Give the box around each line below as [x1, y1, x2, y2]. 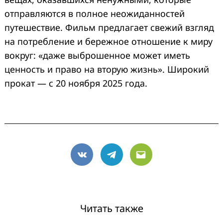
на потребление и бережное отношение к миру [4, 35, 213, 48]
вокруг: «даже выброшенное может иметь [4, 49, 190, 62]
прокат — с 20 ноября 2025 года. [4, 77, 147, 90]
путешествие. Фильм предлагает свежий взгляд [4, 21, 214, 34]
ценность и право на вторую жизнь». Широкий [4, 63, 209, 76]
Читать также [80, 201, 143, 215]
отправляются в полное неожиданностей [4, 7, 185, 20]
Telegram [111, 155, 150, 167]
